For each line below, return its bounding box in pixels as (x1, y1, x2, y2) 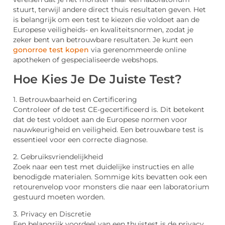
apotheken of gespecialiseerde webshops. (13, 56, 158, 64)
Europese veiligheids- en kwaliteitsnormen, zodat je (13, 26, 193, 34)
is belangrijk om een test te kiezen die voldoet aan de (13, 16, 199, 24)
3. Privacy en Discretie (13, 210, 91, 218)
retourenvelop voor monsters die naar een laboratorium (13, 182, 209, 191)
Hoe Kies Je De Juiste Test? (13, 71, 182, 86)
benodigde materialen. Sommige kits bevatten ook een (13, 172, 207, 181)
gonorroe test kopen (13, 46, 89, 54)
